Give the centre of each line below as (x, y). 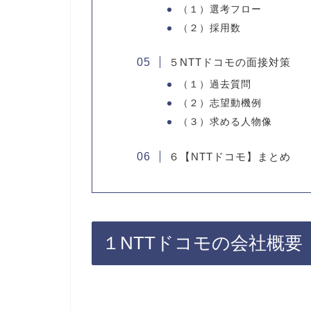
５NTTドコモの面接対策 (229, 62)
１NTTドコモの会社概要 (202, 243)
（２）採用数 (209, 28)
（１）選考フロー (220, 9)
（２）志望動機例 (220, 103)
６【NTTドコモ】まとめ (229, 156)
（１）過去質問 (215, 85)
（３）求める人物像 (225, 122)
